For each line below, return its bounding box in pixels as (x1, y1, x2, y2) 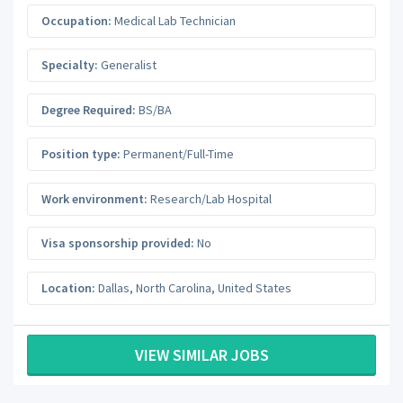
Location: (41, 279, 95, 296)
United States (218, 279, 291, 296)
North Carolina (136, 279, 211, 296)
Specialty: (41, 57, 98, 73)
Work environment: (41, 190, 148, 207)
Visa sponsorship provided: (41, 235, 194, 251)
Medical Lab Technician (112, 12, 236, 29)
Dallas (98, 279, 130, 296)
